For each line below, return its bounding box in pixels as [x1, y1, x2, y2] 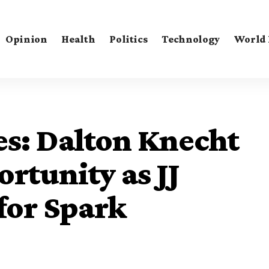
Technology [162, 32, 220, 45]
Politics [109, 32, 148, 45]
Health [61, 32, 95, 45]
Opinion [5, 32, 47, 45]
